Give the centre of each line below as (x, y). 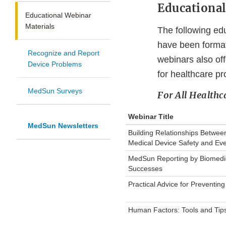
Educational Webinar (58, 15)
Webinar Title (151, 117)
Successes (145, 169)
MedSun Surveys (55, 91)
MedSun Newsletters (63, 126)
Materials (40, 26)
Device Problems (55, 64)
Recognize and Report (64, 53)
